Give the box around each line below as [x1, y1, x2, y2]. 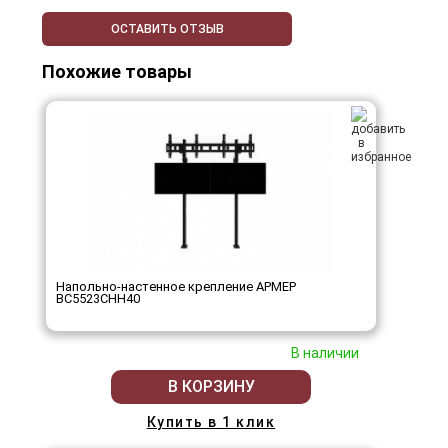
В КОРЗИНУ [167, 377, 255, 397]
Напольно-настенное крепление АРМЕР [56, 278, 296, 294]
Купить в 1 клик [146, 413, 276, 430]
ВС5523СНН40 [56, 290, 140, 306]
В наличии [291, 344, 359, 361]
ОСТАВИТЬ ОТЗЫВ [110, 21, 224, 36]
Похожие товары [42, 60, 192, 82]
